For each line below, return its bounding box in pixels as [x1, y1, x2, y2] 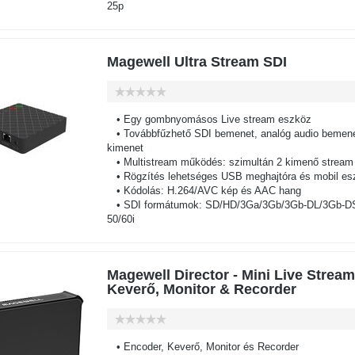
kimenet [106, 142, 143, 154]
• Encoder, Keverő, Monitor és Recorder [106, 341, 299, 353]
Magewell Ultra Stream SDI [106, 54, 287, 70]
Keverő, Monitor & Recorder [106, 281, 296, 297]
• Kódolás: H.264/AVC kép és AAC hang [106, 185, 301, 197]
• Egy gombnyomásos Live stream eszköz [106, 113, 311, 125]
